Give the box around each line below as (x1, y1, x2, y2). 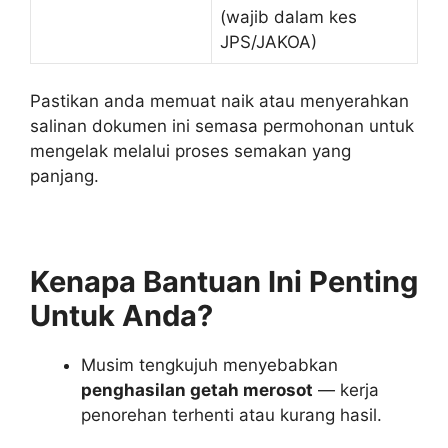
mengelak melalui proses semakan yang (30, 141, 351, 162)
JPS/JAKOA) (220, 31, 317, 52)
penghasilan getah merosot (81, 380, 313, 401)
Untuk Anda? (30, 298, 213, 334)
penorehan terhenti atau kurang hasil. (81, 405, 382, 426)
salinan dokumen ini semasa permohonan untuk (30, 116, 414, 137)
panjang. (30, 166, 99, 187)
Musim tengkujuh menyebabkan (81, 355, 338, 376)
